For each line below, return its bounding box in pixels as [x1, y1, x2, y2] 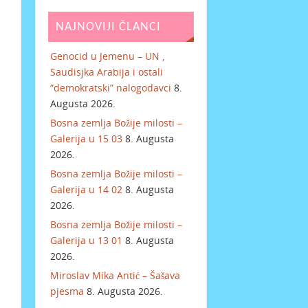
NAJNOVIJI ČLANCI [55, 20, 161, 34]
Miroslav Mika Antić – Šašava [50, 269, 181, 283]
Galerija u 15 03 [50, 132, 123, 146]
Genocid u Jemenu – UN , [50, 49, 165, 63]
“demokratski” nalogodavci [50, 81, 172, 95]
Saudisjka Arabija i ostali [50, 65, 164, 79]
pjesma [50, 285, 85, 298]
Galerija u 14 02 [50, 183, 123, 197]
